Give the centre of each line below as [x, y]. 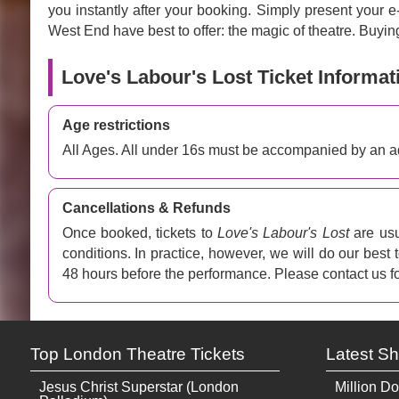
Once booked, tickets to [140, 232]
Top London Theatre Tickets [137, 354]
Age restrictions [116, 125]
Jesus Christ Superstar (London [138, 387]
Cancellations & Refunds [146, 208]
